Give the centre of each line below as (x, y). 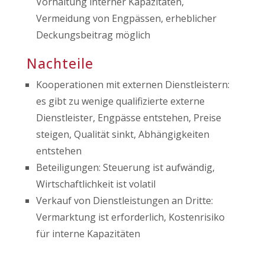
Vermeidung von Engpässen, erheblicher (126, 18)
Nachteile (60, 63)
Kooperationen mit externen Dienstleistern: (132, 85)
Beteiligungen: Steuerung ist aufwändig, (125, 167)
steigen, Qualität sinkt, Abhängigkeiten (122, 134)
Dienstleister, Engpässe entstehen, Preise (128, 118)
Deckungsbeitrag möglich (93, 35)
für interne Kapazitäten (88, 234)
